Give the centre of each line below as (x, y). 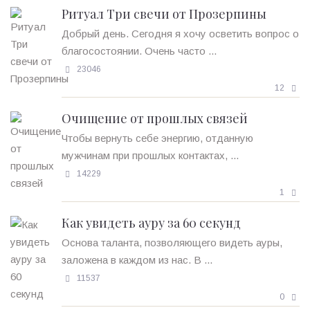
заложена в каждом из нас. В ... (137, 259)
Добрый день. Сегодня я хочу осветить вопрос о (180, 33)
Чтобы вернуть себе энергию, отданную (157, 138)
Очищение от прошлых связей (155, 118)
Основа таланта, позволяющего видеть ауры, (172, 242)
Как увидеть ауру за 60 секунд (151, 222)
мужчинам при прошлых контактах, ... (150, 155)
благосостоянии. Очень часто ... (139, 51)
